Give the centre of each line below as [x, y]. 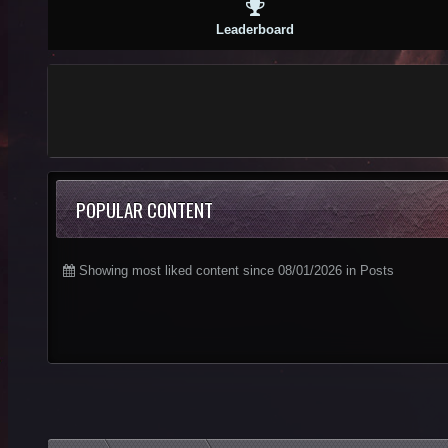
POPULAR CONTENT [144, 208]
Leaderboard [255, 29]
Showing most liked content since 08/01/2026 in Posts [234, 270]
